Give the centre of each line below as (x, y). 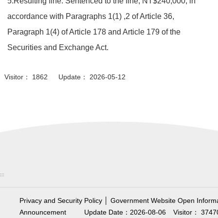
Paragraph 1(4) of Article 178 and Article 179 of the (94, 32)
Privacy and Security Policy (61, 201)
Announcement (43, 212)
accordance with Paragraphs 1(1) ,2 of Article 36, (91, 16)
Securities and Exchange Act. (58, 47)
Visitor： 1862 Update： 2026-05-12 (65, 77)
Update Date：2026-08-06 (125, 212)
